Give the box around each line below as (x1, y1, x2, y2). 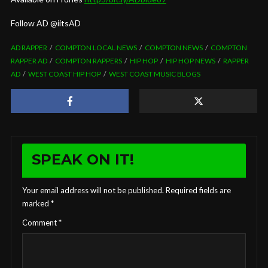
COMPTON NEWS (145, 42, 203, 52)
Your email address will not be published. (22, 185, 164, 195)
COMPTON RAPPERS (55, 56, 122, 65)
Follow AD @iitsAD (11, 17, 81, 28)
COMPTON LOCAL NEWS (55, 42, 137, 52)
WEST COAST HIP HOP (28, 69, 101, 78)
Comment (22, 217, 59, 227)
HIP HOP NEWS (166, 56, 215, 65)
